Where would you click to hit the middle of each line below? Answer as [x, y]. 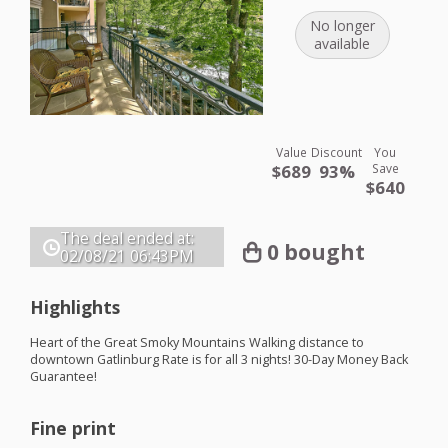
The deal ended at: [127, 239]
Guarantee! [63, 376]
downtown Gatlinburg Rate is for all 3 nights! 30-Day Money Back [219, 359]
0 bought [316, 251]
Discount [337, 152]
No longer [342, 26]
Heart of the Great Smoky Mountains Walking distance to [197, 342]
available [342, 44]
